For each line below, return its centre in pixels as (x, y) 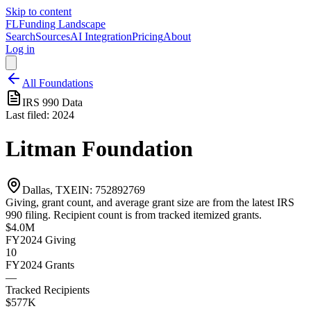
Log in (20, 49)
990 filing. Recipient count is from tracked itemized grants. (134, 215)
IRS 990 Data (52, 102)
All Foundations (58, 83)
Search (20, 36)
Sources (53, 36)
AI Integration (101, 36)
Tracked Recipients (48, 289)
